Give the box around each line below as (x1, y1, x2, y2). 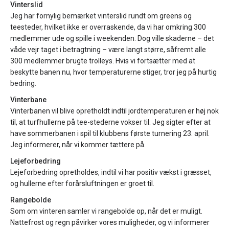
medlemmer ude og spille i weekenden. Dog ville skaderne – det (10, 34, 214, 42)
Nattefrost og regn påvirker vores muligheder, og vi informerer (10, 218, 210, 226)
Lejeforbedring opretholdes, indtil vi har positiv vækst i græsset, (10, 168, 212, 176)
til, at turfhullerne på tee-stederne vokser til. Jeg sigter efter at (10, 118, 211, 126)
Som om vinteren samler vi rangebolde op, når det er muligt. (10, 207, 202, 215)
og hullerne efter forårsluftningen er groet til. (10, 179, 154, 188)
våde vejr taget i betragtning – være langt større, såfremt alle (10, 45, 206, 54)
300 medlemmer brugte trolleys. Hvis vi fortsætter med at (10, 57, 195, 65)
